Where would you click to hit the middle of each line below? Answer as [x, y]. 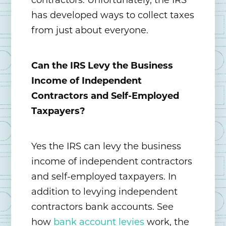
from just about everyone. [90, 31]
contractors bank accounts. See [103, 207]
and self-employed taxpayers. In [104, 177]
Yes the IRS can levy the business [106, 147]
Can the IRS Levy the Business [102, 66]
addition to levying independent [105, 192]
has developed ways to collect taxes [113, 15]
